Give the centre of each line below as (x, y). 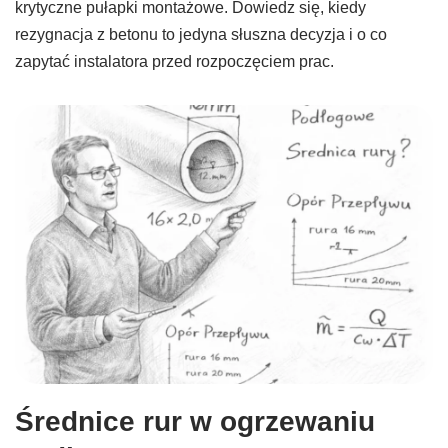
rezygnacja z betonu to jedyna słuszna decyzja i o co (201, 34)
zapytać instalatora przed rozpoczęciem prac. (174, 61)
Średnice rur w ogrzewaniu (195, 421)
